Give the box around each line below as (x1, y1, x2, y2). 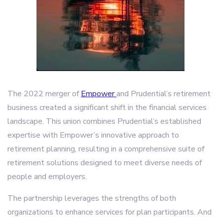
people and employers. (7, 171, 87, 182)
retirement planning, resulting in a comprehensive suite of (7, 144, 204, 154)
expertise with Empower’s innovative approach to (7, 130, 179, 141)
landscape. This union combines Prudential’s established (7, 116, 201, 127)
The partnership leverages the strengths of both (7, 193, 176, 204)
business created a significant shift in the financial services (7, 102, 207, 113)
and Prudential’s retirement (116, 88, 211, 99)
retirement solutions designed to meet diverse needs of (7, 157, 202, 168)
